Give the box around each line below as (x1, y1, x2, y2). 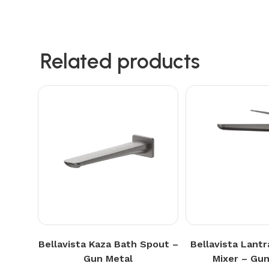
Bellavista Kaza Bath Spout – (38, 238, 178, 250)
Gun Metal (83, 253, 133, 265)
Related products (40, 48, 201, 74)
